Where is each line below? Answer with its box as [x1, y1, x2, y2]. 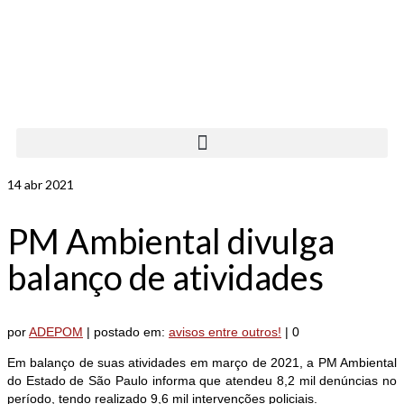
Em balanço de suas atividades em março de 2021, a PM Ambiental [7, 355, 397, 371]
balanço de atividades [7, 255, 324, 298]
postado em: [94, 325, 169, 340]
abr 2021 [22, 177, 74, 192]
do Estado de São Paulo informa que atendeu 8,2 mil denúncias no [7, 373, 397, 389]
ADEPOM [29, 325, 83, 340]
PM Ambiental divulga [7, 219, 335, 262]
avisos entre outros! [169, 325, 281, 340]
